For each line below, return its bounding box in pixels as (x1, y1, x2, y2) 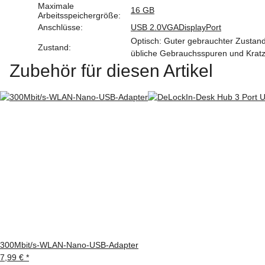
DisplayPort (179, 22, 221, 32)
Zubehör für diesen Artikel (9, 60, 213, 80)
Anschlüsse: (38, 22, 83, 32)
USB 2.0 (131, 22, 161, 32)
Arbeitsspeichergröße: (38, 10, 121, 20)
